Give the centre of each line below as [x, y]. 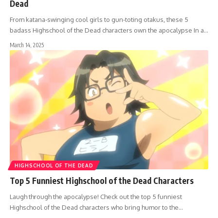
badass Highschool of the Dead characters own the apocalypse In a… [109, 30]
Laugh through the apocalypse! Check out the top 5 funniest [96, 196]
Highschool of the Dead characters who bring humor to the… [96, 207]
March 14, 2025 [27, 45]
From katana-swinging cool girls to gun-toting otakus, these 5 [99, 19]
